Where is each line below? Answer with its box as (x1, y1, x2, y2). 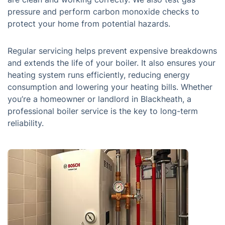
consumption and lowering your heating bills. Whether (8, 82, 212, 92)
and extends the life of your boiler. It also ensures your (8, 58, 215, 68)
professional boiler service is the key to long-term (8, 106, 198, 116)
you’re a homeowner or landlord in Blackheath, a (8, 94, 191, 104)
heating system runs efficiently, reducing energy (8, 70, 190, 80)
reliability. (8, 118, 44, 128)
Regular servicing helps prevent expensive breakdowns (8, 46, 217, 56)
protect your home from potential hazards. (8, 19, 170, 29)
